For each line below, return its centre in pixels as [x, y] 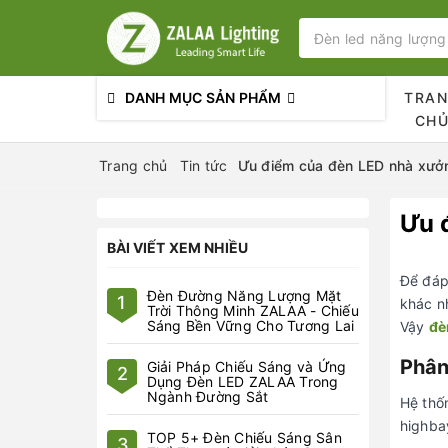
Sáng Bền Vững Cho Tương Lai [251, 325]
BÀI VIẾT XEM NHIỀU [178, 247]
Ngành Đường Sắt [208, 396]
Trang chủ [133, 165]
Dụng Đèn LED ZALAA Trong [243, 381]
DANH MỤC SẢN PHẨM [203, 97]
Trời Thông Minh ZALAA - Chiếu [253, 310]
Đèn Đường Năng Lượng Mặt [244, 295]
